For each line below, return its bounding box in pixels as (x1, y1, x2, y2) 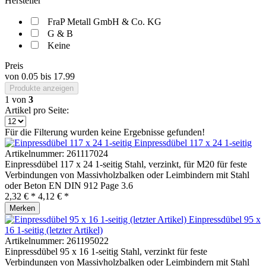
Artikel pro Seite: (5, 105, 69, 115)
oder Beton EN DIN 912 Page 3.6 (5, 180, 133, 191)
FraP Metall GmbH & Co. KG (47, 17, 161, 27)
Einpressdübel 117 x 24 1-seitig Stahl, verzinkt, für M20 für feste (5, 159, 247, 169)
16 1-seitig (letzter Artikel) (5, 225, 103, 235)
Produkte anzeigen (9, 84, 74, 93)
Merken (9, 204, 35, 213)
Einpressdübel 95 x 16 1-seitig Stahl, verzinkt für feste (5, 246, 207, 256)
